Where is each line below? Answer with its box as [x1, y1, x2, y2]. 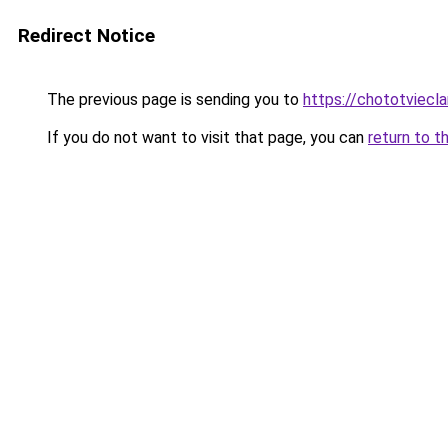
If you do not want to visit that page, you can [43, 128, 368, 147]
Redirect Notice [18, 24, 155, 47]
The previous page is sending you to [43, 90, 303, 109]
